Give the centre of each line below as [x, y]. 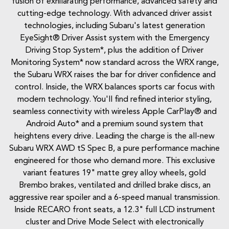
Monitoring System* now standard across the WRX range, [114, 63]
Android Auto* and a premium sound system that [114, 124]
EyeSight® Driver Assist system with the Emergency [114, 39]
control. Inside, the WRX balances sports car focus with [114, 88]
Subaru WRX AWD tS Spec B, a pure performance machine [114, 149]
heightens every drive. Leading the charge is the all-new [114, 137]
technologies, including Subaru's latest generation [114, 26]
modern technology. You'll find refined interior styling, [114, 100]
